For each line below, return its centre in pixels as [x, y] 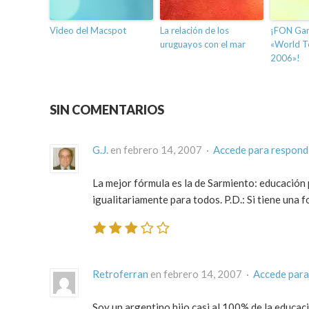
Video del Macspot [88, 31]
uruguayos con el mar [203, 44]
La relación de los [195, 31]
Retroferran [120, 273]
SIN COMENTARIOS [107, 110]
